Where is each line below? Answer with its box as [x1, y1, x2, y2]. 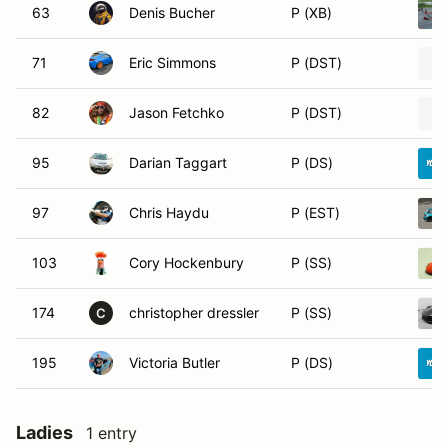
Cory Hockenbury [129, 254, 244, 271]
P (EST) [291, 204, 340, 221]
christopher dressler [129, 304, 259, 321]
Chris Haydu [129, 204, 209, 221]
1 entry [86, 423, 137, 443]
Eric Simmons [129, 54, 216, 71]
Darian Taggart [129, 154, 227, 171]
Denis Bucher [129, 4, 215, 21]
